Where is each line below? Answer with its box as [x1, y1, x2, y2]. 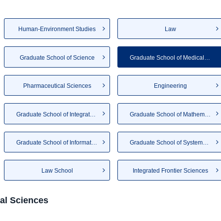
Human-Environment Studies [18, 26, 96, 33]
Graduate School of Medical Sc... [204, 54, 210, 61]
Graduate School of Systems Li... [203, 139, 209, 146]
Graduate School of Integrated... [90, 110, 96, 118]
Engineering [154, 82, 187, 90]
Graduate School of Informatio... [91, 139, 97, 146]
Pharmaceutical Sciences [23, 82, 91, 90]
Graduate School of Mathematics [205, 110, 211, 118]
